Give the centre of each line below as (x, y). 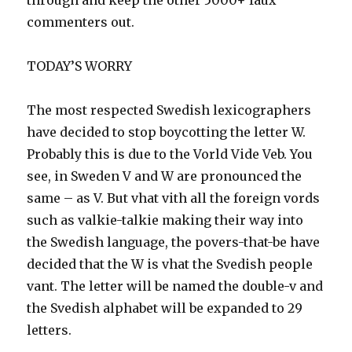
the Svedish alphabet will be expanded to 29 (165, 308)
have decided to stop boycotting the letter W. (167, 132)
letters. (49, 330)
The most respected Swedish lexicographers (169, 110)
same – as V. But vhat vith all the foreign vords (174, 198)
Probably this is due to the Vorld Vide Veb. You (170, 154)
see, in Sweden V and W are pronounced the (165, 176)
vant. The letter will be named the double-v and (175, 286)
